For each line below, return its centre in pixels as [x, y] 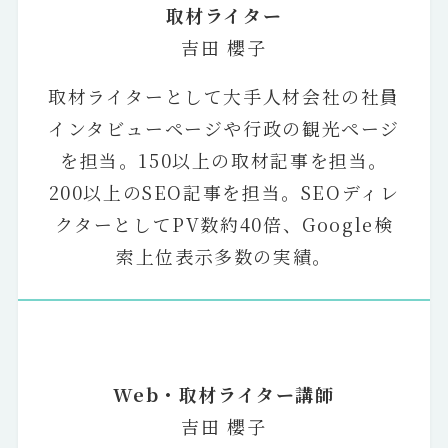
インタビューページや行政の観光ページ [223, 128]
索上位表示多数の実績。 [224, 256]
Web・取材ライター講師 [224, 394]
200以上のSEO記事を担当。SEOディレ [224, 192]
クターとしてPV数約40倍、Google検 [224, 224]
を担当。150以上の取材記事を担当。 [223, 160]
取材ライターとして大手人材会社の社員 [223, 96]
